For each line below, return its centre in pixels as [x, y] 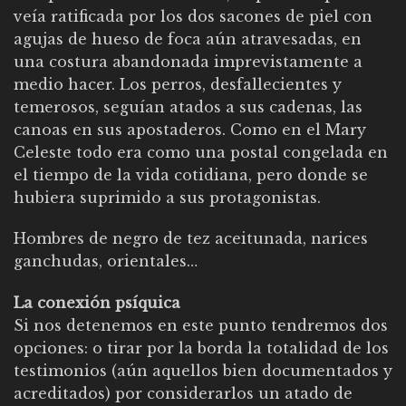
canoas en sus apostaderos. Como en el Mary [190, 129]
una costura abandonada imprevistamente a [188, 61]
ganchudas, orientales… [106, 261]
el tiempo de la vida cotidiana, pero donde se [191, 174]
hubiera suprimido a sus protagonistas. [167, 197]
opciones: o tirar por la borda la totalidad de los [201, 348]
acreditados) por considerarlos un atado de [183, 394]
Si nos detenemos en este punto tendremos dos [201, 326]
